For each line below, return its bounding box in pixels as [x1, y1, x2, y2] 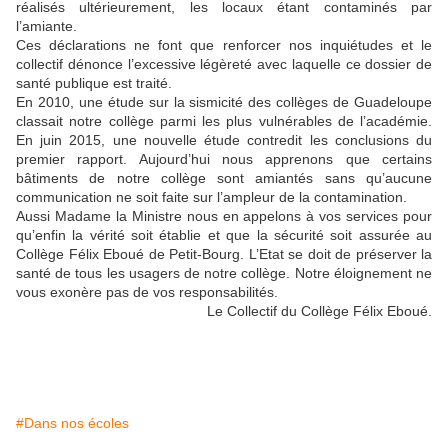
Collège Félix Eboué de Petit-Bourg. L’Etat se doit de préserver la [16, 245, 432, 262]
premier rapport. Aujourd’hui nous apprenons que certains [16, 150, 432, 167]
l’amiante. [16, 17, 77, 34]
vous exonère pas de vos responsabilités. [16, 283, 278, 300]
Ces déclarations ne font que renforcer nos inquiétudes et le [16, 36, 432, 53]
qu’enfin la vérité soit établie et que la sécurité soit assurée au [16, 226, 432, 243]
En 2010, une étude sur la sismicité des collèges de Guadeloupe [16, 93, 432, 110]
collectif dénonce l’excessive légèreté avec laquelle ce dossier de [16, 55, 432, 72]
